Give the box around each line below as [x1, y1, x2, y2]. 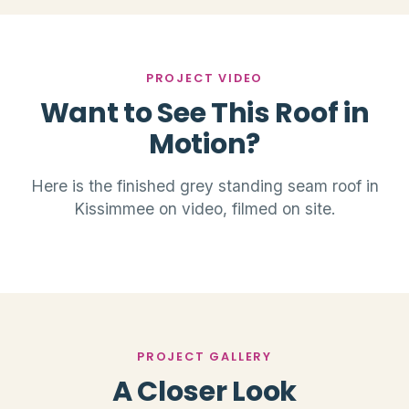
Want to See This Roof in [39, 92, 370, 132]
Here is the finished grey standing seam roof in [30, 175, 379, 195]
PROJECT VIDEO [145, 69, 264, 86]
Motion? [149, 123, 260, 163]
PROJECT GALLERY [137, 348, 272, 364]
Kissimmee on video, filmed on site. [73, 198, 336, 218]
